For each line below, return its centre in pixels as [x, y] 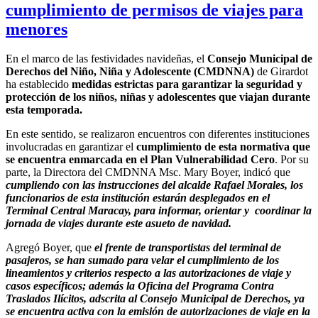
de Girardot [281, 72]
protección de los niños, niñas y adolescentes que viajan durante [158, 97]
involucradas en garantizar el [71, 147]
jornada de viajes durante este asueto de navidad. [119, 224]
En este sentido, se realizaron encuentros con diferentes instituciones [158, 134]
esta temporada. [44, 110]
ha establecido [39, 84]
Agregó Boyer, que [50, 248]
